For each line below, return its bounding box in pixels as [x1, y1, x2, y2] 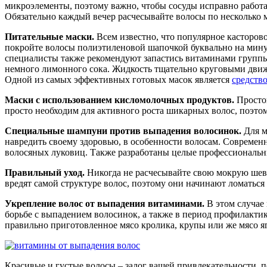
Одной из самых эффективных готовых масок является [5, 74, 232, 85]
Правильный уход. [5, 167, 85, 178]
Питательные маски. [5, 32, 94, 42]
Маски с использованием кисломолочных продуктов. [5, 95, 234, 105]
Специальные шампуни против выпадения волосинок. [5, 126, 241, 136]
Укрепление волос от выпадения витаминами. [5, 198, 204, 209]
